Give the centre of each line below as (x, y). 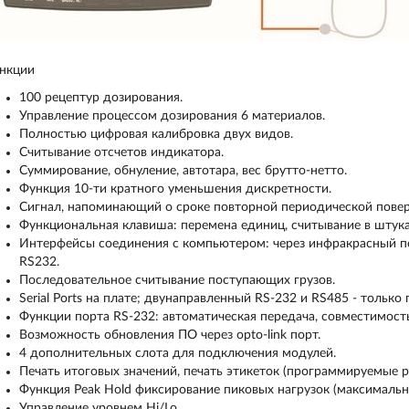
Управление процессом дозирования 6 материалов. (172, 116)
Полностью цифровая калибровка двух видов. (156, 134)
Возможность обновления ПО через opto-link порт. (169, 335)
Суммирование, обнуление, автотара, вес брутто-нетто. (183, 171)
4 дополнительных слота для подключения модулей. (177, 353)
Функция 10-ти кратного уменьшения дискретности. (175, 189)
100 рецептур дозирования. (100, 98)
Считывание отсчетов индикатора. (121, 152)
